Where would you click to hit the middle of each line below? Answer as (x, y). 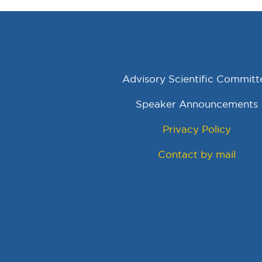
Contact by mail (196, 155)
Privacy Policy (196, 130)
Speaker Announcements (196, 104)
